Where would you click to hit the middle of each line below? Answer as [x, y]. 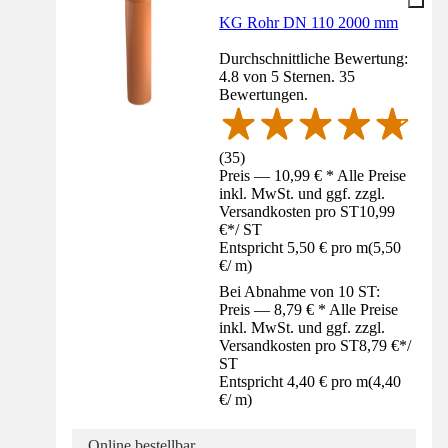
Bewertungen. [264, 95]
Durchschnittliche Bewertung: [314, 59]
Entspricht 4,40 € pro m [294, 381]
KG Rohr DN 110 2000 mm [309, 23]
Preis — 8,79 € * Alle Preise [309, 309]
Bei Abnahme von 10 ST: [300, 291]
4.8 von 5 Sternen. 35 [287, 77]
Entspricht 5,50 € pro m [294, 247]
